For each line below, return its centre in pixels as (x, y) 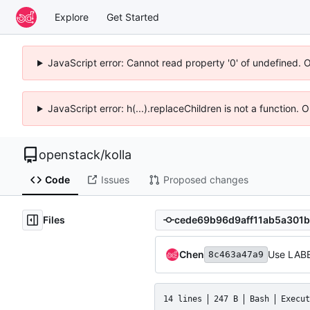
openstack (70, 155)
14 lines (183, 299)
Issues (115, 180)
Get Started (133, 17)
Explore (72, 17)
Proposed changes (206, 180)
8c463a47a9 (236, 254)
